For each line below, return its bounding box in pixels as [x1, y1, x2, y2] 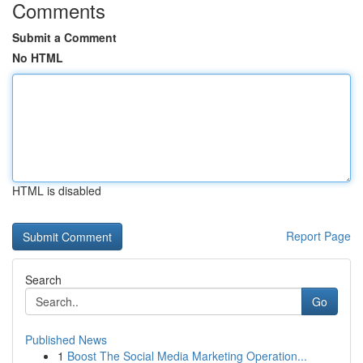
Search [25, 271, 62, 288]
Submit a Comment [12, 29, 117, 45]
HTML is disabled [12, 182, 101, 199]
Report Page [286, 228, 351, 244]
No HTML [12, 49, 63, 66]
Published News [25, 331, 107, 348]
